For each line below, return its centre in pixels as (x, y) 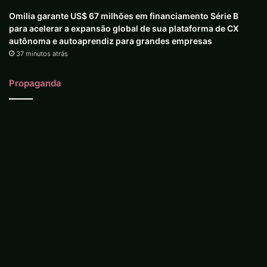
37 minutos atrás (42, 54)
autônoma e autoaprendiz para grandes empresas (111, 41)
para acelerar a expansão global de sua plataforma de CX (124, 29)
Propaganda (35, 83)
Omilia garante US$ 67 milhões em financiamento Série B (124, 16)
